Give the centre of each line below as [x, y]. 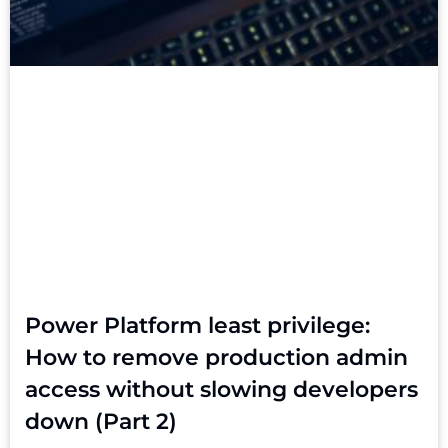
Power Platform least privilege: [197, 325]
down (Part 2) [101, 421]
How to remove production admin [216, 357]
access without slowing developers [221, 389]
